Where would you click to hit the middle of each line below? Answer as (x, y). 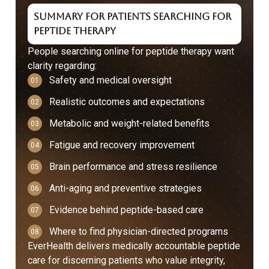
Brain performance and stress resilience (133, 166)
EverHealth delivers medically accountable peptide (134, 246)
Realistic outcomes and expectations (127, 101)
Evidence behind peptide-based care (126, 210)
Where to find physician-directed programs (139, 231)
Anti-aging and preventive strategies (125, 188)
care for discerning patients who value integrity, (126, 260)
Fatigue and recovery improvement (122, 145)
